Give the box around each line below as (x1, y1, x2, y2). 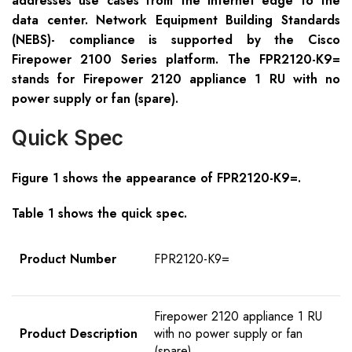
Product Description (20, 324, 137, 343)
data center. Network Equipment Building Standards (12, 11, 340, 30)
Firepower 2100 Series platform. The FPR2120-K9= (12, 50, 340, 69)
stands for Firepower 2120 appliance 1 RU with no (12, 70, 340, 89)
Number (70, 250, 116, 269)
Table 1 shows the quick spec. (12, 204, 187, 223)
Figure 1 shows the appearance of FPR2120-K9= (12, 169, 298, 188)
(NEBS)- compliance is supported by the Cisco (12, 31, 340, 49)
